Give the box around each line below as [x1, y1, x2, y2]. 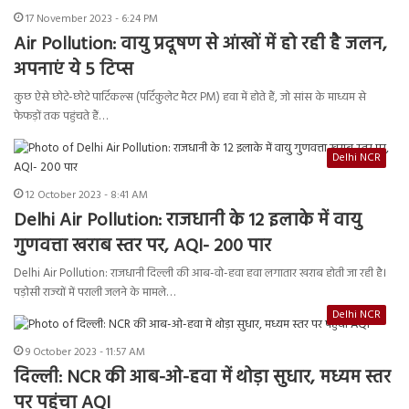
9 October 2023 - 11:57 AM [26, 343, 145, 362]
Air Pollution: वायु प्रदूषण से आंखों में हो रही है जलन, [14, 30, 387, 60]
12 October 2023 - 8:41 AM [26, 186, 148, 205]
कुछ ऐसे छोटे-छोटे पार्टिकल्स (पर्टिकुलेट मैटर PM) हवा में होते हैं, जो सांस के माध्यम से [14, 88, 366, 108]
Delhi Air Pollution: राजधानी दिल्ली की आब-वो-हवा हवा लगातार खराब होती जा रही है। [14, 264, 386, 284]
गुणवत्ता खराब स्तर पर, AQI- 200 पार [14, 232, 271, 262]
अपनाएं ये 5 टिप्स [14, 56, 132, 86]
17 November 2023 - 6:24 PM [26, 10, 158, 29]
